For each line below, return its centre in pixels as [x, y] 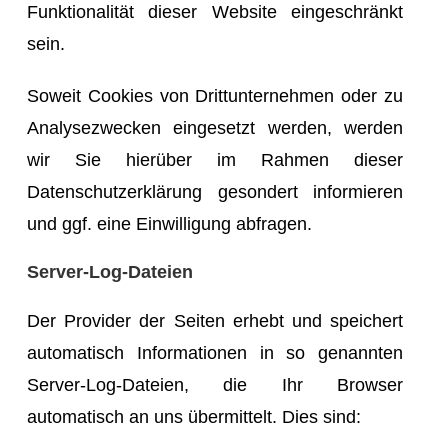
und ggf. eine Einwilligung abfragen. [169, 223]
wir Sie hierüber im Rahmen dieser [215, 159]
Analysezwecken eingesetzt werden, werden [215, 127]
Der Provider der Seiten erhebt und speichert [215, 320]
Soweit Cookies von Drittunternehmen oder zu [215, 95]
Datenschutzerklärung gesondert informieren [215, 191]
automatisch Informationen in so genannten [215, 352]
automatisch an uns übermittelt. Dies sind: [194, 416]
